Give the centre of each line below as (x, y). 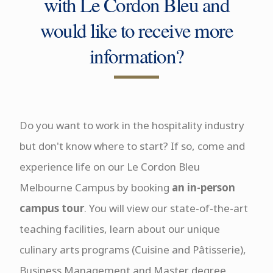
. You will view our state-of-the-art (166, 208)
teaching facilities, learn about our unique (119, 229)
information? (136, 55)
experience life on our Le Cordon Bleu (109, 167)
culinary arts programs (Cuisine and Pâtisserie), (133, 250)
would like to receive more (136, 30)
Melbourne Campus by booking (94, 187)
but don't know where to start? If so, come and (132, 146)
